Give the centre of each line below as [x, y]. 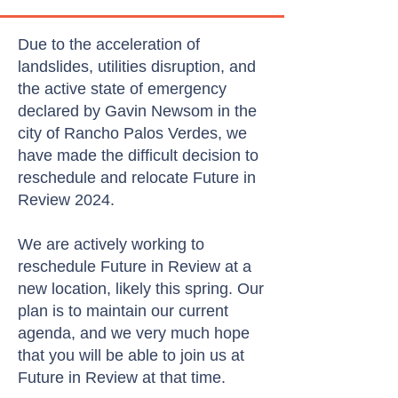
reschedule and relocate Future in [137, 178]
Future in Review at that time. [124, 378]
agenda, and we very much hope [134, 333]
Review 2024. [68, 200]
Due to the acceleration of [109, 44]
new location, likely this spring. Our [141, 289]
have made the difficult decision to [138, 155]
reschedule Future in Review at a [135, 267]
